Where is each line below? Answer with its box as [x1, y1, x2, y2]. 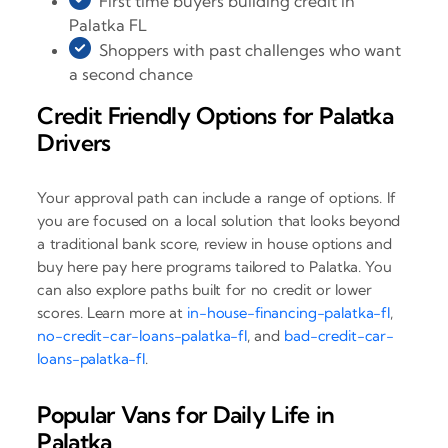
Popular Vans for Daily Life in [37, 399, 335, 429]
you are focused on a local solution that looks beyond [37, 210, 401, 230]
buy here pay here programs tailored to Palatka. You [37, 256, 393, 276]
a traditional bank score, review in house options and [37, 233, 392, 253]
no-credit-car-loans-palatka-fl [37, 325, 247, 345]
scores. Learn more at [37, 302, 188, 322]
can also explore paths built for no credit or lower [37, 279, 372, 299]
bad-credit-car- [284, 325, 394, 345]
